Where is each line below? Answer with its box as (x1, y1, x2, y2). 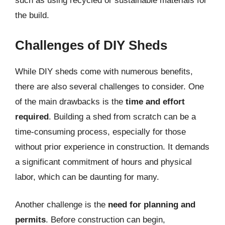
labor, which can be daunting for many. (15, 172, 159, 182)
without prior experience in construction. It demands (15, 142, 209, 152)
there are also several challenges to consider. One (15, 81, 204, 91)
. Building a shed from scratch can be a (49, 111, 196, 122)
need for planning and (108, 200, 195, 209)
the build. (15, 11, 49, 20)
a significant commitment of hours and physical (15, 157, 192, 167)
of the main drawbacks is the (15, 96, 126, 106)
